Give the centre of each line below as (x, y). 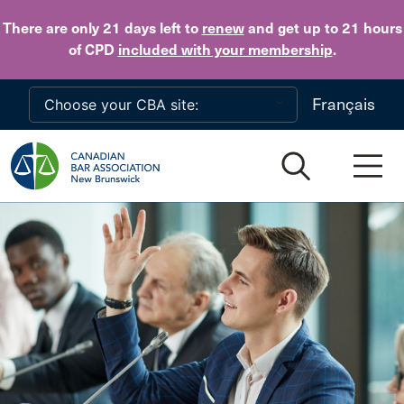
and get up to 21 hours (323, 28)
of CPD (93, 50)
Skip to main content (298, 19)
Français (344, 105)
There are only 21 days (79, 28)
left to (179, 28)
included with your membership (225, 50)
